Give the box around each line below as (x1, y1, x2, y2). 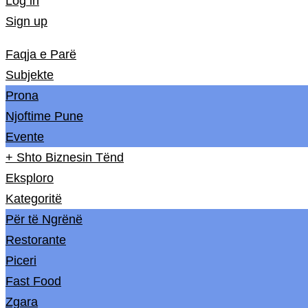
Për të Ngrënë (5, 212, 82, 226)
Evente (5, 130, 44, 144)
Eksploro (5, 171, 54, 185)
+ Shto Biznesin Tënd (5, 151, 124, 164)
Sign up (5, 14, 47, 28)
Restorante (5, 233, 66, 247)
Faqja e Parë (5, 47, 76, 61)
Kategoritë (5, 192, 62, 206)
